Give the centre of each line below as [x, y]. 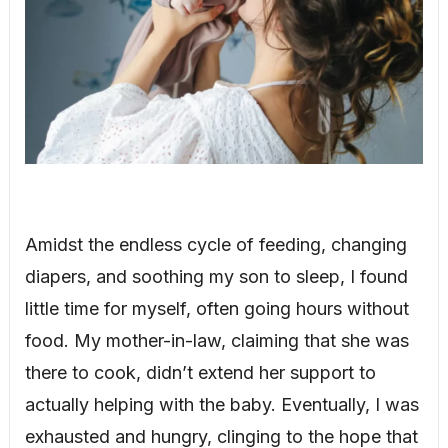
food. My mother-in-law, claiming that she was [216, 341]
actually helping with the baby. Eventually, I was [221, 405]
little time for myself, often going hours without [216, 309]
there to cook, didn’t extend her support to [200, 373]
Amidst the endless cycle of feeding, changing [215, 245]
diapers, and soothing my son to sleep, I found [216, 277]
